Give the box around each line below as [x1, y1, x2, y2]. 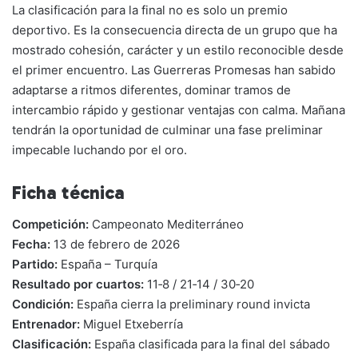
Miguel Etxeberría [80, 316, 183, 332]
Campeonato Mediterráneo [89, 217, 244, 233]
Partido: [12, 257, 58, 272]
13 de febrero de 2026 [50, 237, 180, 253]
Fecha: [12, 237, 50, 253]
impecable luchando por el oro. [12, 141, 187, 157]
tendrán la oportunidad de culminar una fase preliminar [12, 121, 323, 137]
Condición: [12, 296, 74, 312]
